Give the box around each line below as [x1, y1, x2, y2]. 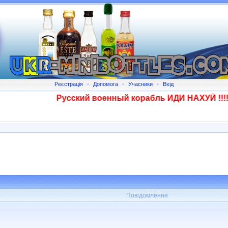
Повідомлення [126, 192, 168, 199]
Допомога [93, 81, 118, 87]
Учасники [128, 81, 153, 87]
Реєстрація [54, 81, 83, 87]
